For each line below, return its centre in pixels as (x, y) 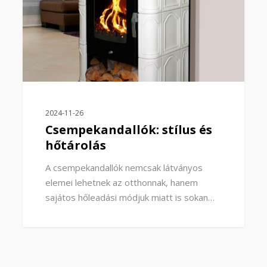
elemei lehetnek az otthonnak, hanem (121, 183)
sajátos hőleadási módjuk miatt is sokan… (130, 198)
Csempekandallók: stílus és (128, 130)
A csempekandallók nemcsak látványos (124, 168)
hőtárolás (75, 145)
